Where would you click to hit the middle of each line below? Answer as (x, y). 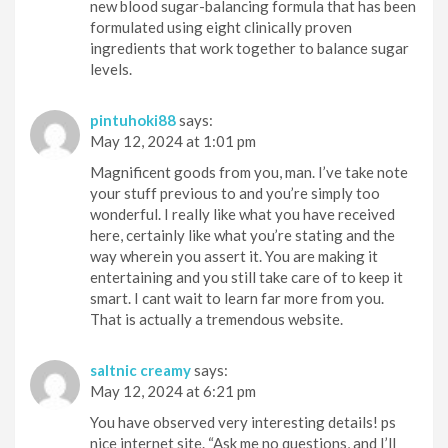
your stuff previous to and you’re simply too (235, 192)
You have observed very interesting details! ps (243, 421)
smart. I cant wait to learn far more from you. (237, 297)
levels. (111, 68)
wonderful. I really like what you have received (242, 213)
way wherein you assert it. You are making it (234, 255)
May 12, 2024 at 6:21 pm (173, 390)
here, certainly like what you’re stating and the (242, 234)
